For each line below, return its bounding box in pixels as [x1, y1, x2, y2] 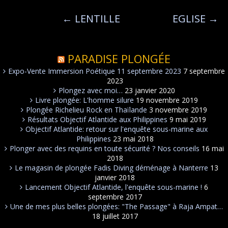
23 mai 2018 [112, 134, 154, 144]
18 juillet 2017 [92, 211, 138, 221]
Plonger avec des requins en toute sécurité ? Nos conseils [9, 144, 199, 153]
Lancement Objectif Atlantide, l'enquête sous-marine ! [25, 182, 202, 192]
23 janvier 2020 [124, 85, 175, 95]
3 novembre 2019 [149, 105, 207, 115]
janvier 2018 [95, 173, 135, 182]
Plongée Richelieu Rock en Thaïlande [26, 105, 147, 115]
